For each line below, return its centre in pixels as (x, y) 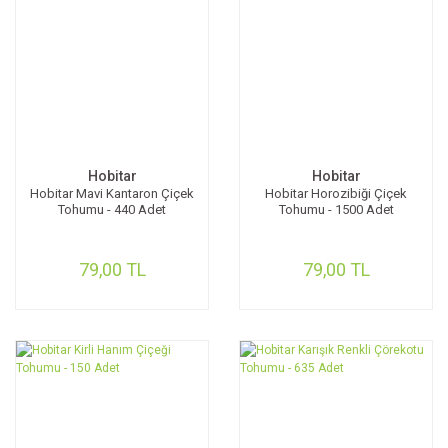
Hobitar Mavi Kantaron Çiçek (112, 193)
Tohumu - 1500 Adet (336, 209)
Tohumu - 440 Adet (112, 209)
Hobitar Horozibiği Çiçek (336, 193)
